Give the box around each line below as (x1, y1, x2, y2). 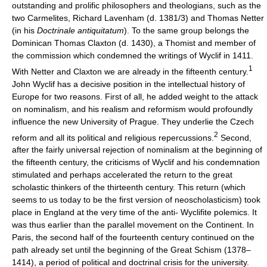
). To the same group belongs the (124, 26, 249, 35)
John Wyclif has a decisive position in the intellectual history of (12, 79, 245, 89)
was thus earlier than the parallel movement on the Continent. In (12, 220, 254, 230)
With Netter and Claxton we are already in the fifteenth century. (12, 66, 249, 76)
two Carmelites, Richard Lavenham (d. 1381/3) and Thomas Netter (12, 13, 264, 23)
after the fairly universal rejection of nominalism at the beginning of (12, 145, 262, 155)
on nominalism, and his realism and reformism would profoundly (12, 104, 253, 114)
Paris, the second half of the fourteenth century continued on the (12, 232, 254, 243)
